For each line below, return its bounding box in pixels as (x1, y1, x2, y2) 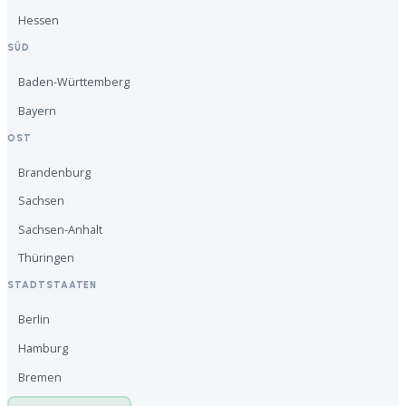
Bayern (18, 102, 56, 119)
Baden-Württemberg (18, 74, 130, 90)
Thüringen (18, 250, 74, 266)
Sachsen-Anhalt (18, 221, 102, 237)
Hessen (18, 13, 59, 28)
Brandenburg (18, 164, 91, 180)
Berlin (18, 312, 50, 328)
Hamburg (18, 341, 68, 357)
